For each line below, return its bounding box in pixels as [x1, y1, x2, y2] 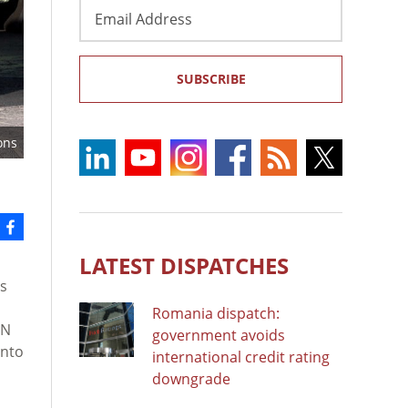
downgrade [152, 368, 230, 389]
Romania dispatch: [152, 302, 280, 323]
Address [78, 17, 136, 38]
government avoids [152, 324, 285, 345]
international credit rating [152, 346, 330, 367]
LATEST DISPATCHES [79, 250, 289, 280]
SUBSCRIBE [176, 69, 246, 87]
